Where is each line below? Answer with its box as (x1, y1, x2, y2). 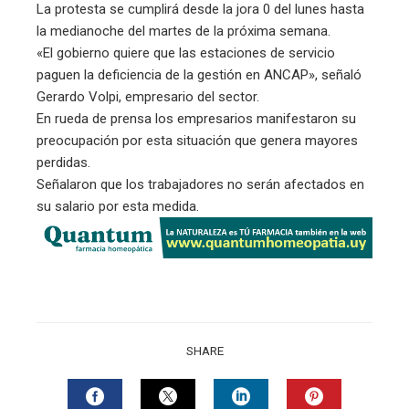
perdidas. (37, 153, 90, 171)
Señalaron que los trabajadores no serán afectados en (37, 175, 364, 193)
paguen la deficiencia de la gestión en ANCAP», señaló (37, 66, 362, 83)
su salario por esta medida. (37, 197, 199, 215)
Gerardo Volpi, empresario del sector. (37, 88, 259, 105)
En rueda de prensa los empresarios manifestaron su (37, 110, 356, 127)
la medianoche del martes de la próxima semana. (37, 22, 330, 39)
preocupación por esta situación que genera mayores (37, 131, 358, 149)
